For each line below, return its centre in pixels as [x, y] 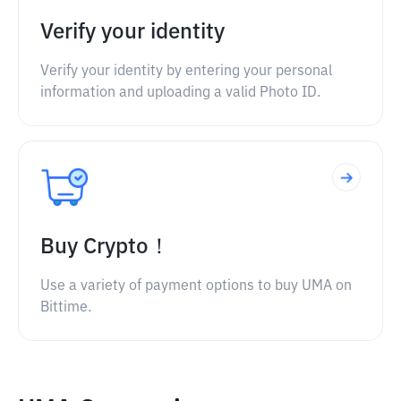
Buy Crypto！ [105, 247]
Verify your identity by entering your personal [186, 72]
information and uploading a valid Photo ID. [180, 93]
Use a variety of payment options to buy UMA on [196, 286]
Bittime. [66, 308]
